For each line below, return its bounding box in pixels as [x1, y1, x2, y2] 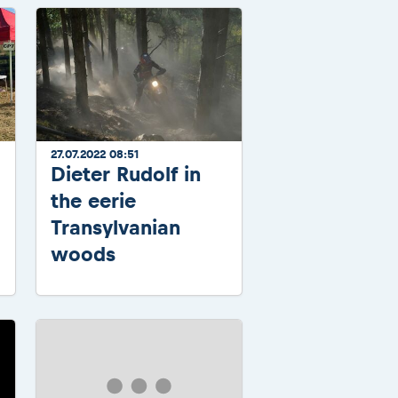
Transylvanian [51, 215, 180, 239]
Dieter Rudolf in [51, 162, 201, 186]
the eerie [51, 188, 136, 212]
